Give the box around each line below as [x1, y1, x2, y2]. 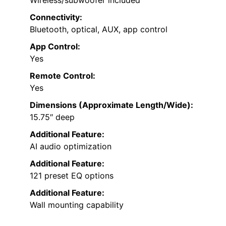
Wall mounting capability [30, 199, 124, 210]
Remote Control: [30, 70, 95, 81]
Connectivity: [30, 12, 82, 22]
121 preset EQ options [30, 170, 114, 181]
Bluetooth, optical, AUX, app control [30, 24, 167, 34]
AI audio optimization [30, 141, 111, 151]
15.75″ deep [30, 111, 75, 122]
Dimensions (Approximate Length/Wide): [30, 99, 193, 110]
